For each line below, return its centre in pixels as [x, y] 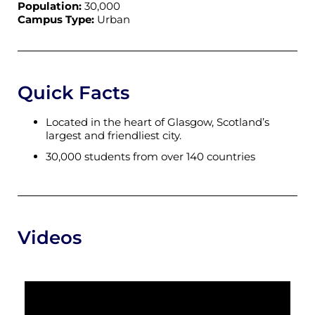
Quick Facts [73, 92]
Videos [50, 238]
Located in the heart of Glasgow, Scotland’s [157, 122]
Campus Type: [57, 19]
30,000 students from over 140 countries [150, 156]
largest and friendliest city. [114, 135]
